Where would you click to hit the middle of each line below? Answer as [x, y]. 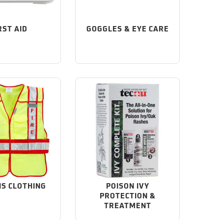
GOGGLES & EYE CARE [127, 29]
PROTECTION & [127, 196]
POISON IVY [127, 187]
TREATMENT [127, 206]
